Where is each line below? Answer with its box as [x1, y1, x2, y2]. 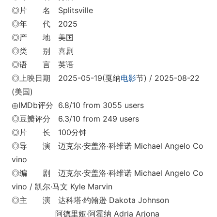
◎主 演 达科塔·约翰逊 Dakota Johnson [12, 195, 169, 205]
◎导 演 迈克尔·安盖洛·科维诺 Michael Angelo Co [12, 141, 203, 151]
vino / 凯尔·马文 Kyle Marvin [12, 182, 112, 191]
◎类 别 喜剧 [12, 46, 74, 56]
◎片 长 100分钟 [12, 127, 87, 137]
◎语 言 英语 [12, 60, 74, 69]
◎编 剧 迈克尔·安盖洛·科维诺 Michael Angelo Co [12, 168, 203, 178]
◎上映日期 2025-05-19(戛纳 [12, 73, 121, 83]
